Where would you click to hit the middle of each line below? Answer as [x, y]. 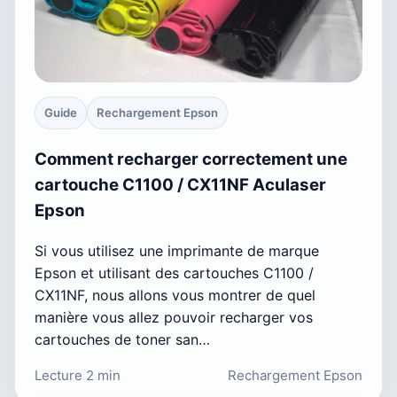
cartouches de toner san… [122, 339]
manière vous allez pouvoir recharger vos [174, 317]
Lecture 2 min [78, 375]
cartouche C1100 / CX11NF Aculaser [180, 184]
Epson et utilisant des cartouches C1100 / [174, 272]
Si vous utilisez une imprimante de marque [177, 250]
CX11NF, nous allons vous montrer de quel [175, 295]
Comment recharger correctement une [191, 159]
